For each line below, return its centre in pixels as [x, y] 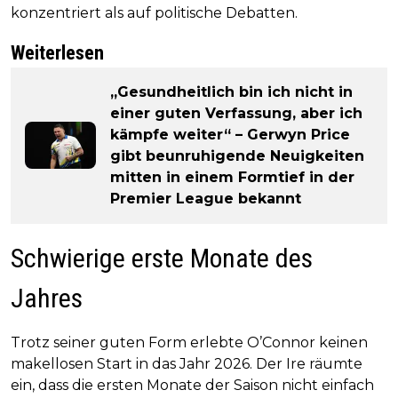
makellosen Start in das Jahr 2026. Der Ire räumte [187, 363]
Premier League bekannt [206, 198]
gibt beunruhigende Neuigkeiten [237, 155]
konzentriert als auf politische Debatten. [154, 12]
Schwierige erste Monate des [162, 258]
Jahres [47, 298]
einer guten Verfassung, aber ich [236, 113]
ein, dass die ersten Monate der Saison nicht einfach [192, 385]
